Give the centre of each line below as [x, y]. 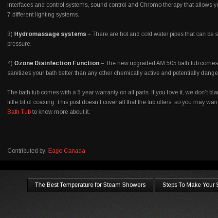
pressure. [19, 44]
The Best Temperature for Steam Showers [90, 185]
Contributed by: [28, 151]
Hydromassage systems [50, 34]
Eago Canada [67, 151]
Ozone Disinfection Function [57, 63]
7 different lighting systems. [43, 15]
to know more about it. [60, 112]
